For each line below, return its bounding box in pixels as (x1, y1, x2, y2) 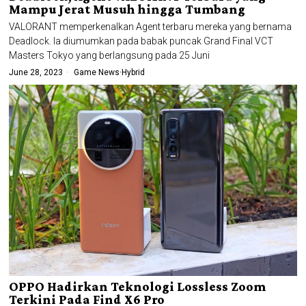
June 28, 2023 (9, 67, 64, 77)
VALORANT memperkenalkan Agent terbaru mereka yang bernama (9, 20, 292, 32)
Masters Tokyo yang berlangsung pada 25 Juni (9, 49, 210, 61)
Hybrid (122, 67, 145, 77)
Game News (74, 67, 120, 77)
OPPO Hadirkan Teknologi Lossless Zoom (9, 279, 266, 294)
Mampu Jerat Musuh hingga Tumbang (9, 1, 246, 16)
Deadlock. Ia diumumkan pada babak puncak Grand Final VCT (9, 35, 274, 46)
